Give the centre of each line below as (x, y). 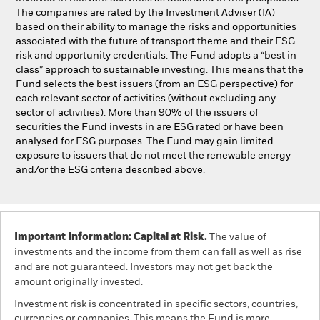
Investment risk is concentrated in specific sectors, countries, (156, 304)
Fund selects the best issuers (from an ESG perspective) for (154, 84)
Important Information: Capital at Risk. (111, 237)
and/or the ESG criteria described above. (110, 170)
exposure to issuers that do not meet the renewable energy (153, 156)
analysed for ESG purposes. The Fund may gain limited (145, 141)
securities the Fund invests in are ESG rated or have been (150, 127)
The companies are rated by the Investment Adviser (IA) (145, 13)
